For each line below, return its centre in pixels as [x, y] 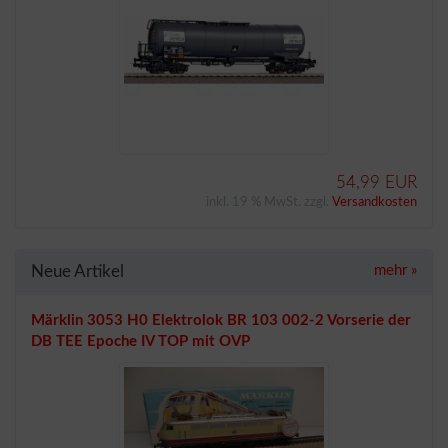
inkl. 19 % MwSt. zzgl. [269, 202]
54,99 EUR [376, 182]
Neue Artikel [77, 271]
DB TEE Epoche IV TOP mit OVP [140, 341]
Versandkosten [374, 202]
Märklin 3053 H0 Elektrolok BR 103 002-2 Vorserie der [221, 320]
